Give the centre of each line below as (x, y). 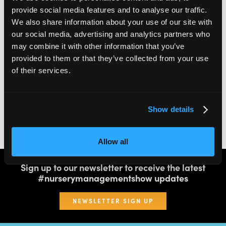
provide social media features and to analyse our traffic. (109, 10)
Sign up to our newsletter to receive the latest (113, 167)
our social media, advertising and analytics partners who (111, 34)
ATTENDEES (60, 49)
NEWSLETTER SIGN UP (113, 201)
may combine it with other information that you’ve (98, 46)
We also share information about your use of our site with (112, 22)
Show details (171, 109)
